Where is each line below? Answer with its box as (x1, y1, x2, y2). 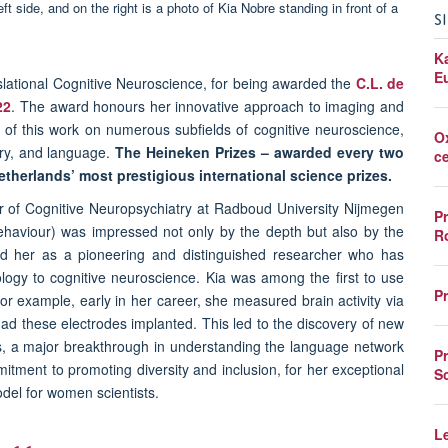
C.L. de (355, 73, 405, 94)
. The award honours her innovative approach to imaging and (11, 96, 405, 117)
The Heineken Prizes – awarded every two (115, 142, 405, 163)
